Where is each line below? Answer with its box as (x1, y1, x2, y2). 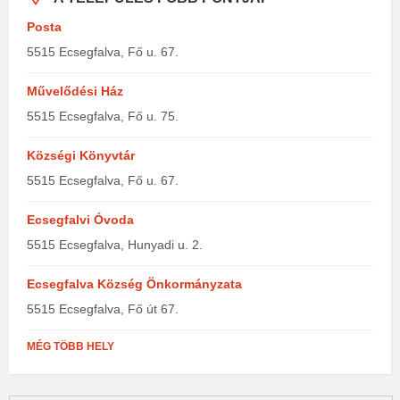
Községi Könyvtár (27, 148, 135, 162)
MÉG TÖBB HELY (27, 340, 114, 353)
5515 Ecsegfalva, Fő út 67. (27, 302, 179, 316)
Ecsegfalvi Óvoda (27, 212, 134, 227)
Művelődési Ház (27, 84, 123, 98)
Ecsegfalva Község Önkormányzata (27, 277, 242, 291)
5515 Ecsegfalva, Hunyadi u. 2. (27, 237, 203, 252)
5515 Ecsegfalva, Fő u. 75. (27, 109, 179, 123)
